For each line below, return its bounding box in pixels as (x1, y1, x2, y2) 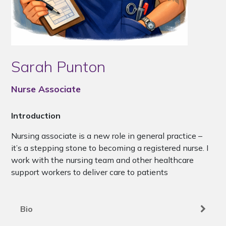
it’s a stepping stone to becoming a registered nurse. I (11, 142, 209, 153)
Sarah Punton (11, 56, 106, 76)
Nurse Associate (11, 83, 81, 94)
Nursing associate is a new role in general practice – (11, 130, 203, 141)
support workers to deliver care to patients (11, 166, 168, 177)
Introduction (11, 110, 61, 121)
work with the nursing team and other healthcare (11, 154, 194, 165)
